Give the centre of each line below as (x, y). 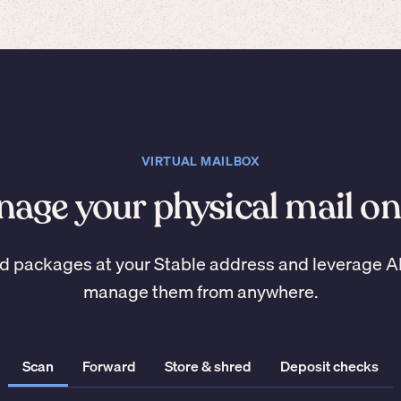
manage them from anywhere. (200, 292)
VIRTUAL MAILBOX (200, 162)
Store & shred (208, 367)
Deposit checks (329, 367)
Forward (109, 367)
